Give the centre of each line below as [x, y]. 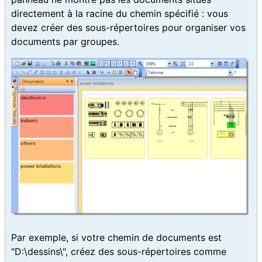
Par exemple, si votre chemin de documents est [116, 238]
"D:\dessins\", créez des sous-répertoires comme [119, 252]
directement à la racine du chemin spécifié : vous [120, 13]
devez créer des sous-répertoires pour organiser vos [128, 27]
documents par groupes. [65, 41]
